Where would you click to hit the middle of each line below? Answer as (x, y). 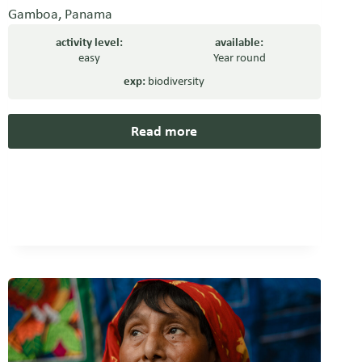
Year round (239, 58)
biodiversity (177, 81)
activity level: (89, 42)
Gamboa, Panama (60, 14)
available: (240, 42)
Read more (164, 131)
